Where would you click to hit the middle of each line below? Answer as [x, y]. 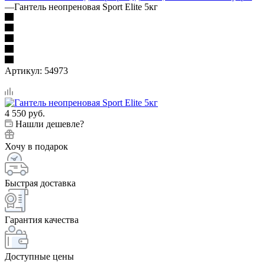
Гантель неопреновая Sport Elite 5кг [86, 7]
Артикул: [23, 70]
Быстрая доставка [40, 183]
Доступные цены [39, 256]
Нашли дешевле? [50, 124]
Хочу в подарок [36, 146]
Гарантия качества [42, 219]
